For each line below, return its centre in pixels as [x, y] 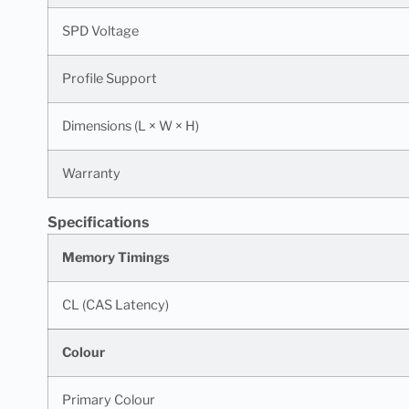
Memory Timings [116, 257]
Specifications [98, 222]
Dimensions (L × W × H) [131, 126]
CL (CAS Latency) [115, 304]
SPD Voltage [100, 31]
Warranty [91, 173]
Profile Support [110, 78]
